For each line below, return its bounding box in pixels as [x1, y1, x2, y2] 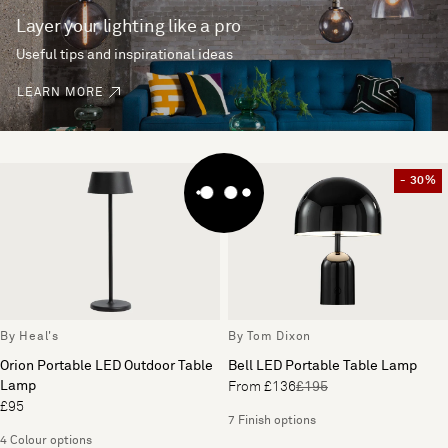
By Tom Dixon [228, 331, 311, 343]
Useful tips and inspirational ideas [16, 47, 233, 62]
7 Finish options [228, 415, 316, 427]
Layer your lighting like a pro [16, 17, 241, 36]
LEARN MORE [17, 86, 104, 99]
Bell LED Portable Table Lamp [228, 359, 417, 373]
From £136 [228, 380, 296, 394]
